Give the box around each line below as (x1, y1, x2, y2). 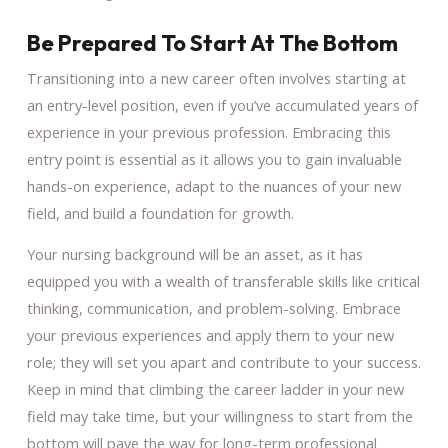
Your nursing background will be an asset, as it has (26, 244, 363, 265)
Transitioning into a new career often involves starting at (26, 67, 406, 88)
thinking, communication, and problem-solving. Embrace (26, 298, 401, 319)
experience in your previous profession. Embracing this (26, 121, 391, 142)
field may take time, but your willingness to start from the (26, 406, 413, 427)
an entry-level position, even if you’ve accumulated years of (26, 94, 418, 115)
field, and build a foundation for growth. (26, 202, 294, 223)
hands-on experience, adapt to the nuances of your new (26, 175, 401, 196)
